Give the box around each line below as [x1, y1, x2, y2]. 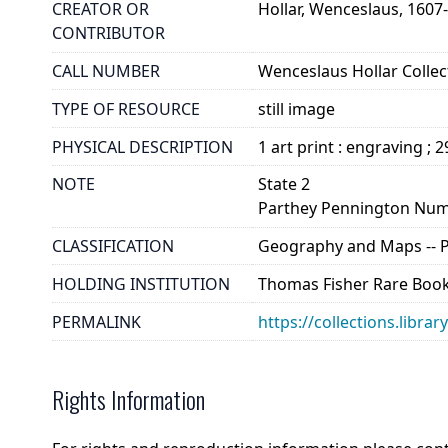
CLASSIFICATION [52, 235, 174, 258]
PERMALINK [52, 310, 141, 333]
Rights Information [52, 381, 205, 418]
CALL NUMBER [52, 59, 160, 82]
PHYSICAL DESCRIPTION [52, 135, 233, 158]
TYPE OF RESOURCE [52, 97, 200, 120]
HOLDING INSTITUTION [52, 272, 230, 295]
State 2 [258, 173, 311, 196]
